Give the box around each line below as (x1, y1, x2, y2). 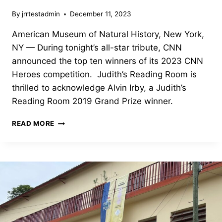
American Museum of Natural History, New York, (12, 29, 204, 40)
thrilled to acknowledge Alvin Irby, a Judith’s (12, 83, 186, 93)
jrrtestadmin (22, 10, 60, 18)
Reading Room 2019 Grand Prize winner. (12, 96, 173, 107)
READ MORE (12, 119, 55, 128)
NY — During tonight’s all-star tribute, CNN (12, 43, 182, 53)
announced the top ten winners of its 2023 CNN (12, 56, 203, 66)
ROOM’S (54, 138, 84, 146)
